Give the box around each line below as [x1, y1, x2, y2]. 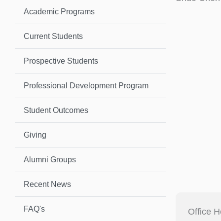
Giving [24, 130, 46, 139]
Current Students [24, 32, 83, 40]
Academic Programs [24, 7, 95, 16]
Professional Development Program [24, 81, 148, 90]
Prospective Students [24, 56, 98, 65]
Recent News [24, 180, 71, 188]
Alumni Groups [24, 155, 76, 164]
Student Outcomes [24, 106, 88, 114]
